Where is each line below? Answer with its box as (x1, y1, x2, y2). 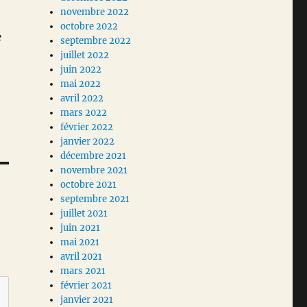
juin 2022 (60, 64, 102, 76)
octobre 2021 (60, 179, 117, 191)
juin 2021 (60, 222, 101, 234)
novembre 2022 (60, 6, 130, 19)
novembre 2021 (60, 164, 128, 177)
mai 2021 (60, 236, 100, 249)
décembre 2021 (60, 150, 127, 162)
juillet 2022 (60, 49, 110, 62)
